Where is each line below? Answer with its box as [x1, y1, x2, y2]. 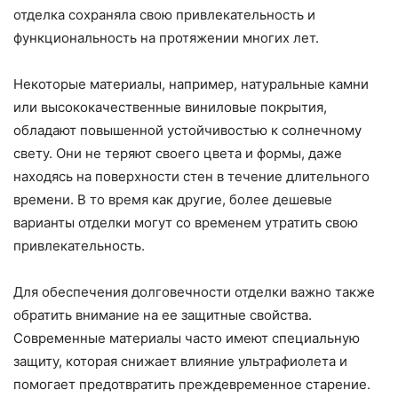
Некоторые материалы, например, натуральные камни [13, 76, 369, 93]
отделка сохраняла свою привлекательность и [13, 6, 315, 24]
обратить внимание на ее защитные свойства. [13, 306, 312, 324]
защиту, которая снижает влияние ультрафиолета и [13, 353, 347, 370]
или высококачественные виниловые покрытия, [13, 99, 327, 116]
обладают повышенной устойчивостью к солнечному [13, 122, 362, 139]
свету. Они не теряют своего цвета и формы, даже [13, 145, 342, 163]
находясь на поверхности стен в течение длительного [13, 168, 370, 186]
